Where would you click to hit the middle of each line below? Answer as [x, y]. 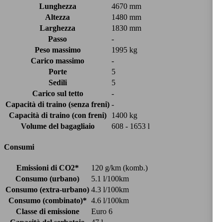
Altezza [57, 17]
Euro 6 [102, 212]
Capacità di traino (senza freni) [57, 104]
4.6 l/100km [110, 201]
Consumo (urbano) [47, 179]
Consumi [19, 147]
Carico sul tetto [57, 93]
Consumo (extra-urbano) [47, 190]
